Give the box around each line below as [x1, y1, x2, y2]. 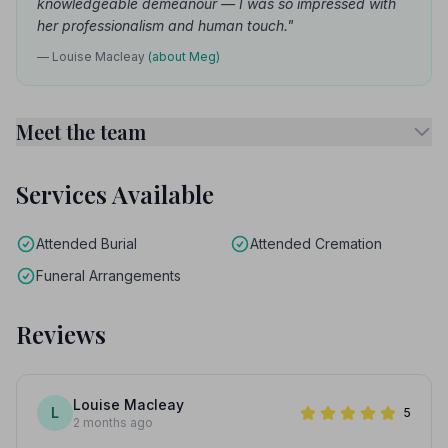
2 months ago [73, 415, 153, 430]
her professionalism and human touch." [37, 17, 294, 34]
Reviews [16, 318, 106, 350]
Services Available [16, 178, 214, 210]
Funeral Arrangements [36, 267, 181, 284]
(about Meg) [148, 49, 220, 64]
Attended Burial [36, 235, 137, 252]
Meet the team [16, 118, 146, 145]
